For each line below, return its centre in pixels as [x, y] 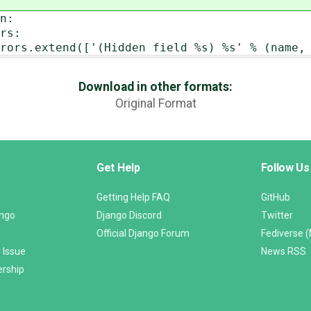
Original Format [155, 104]
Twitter [277, 216]
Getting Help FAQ [133, 197]
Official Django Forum [143, 234]
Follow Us [285, 168]
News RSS [283, 252]
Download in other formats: [155, 87]
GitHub [275, 197]
